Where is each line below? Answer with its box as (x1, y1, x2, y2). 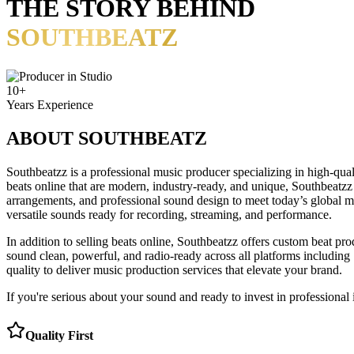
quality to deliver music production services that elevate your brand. (6, 262, 342, 277)
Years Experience (6, 97, 93, 111)
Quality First (25, 328, 93, 342)
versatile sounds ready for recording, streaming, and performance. (6, 207, 332, 221)
